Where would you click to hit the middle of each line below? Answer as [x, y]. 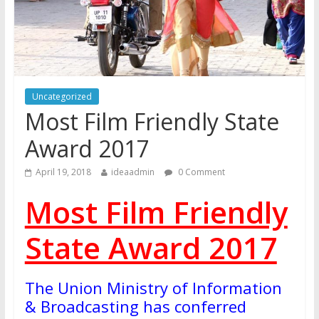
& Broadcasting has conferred [135, 307]
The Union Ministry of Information [153, 288]
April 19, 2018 [63, 172]
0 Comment [200, 172]
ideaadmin [132, 172]
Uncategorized [62, 97]
